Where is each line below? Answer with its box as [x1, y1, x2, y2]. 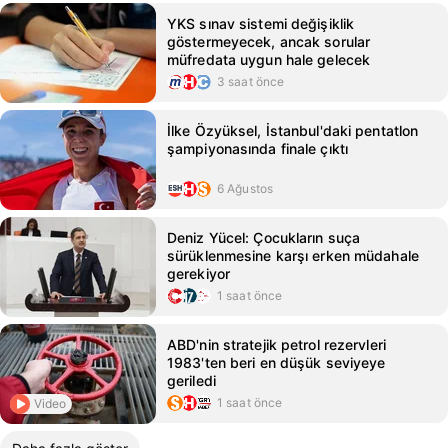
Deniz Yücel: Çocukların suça [167, 229, 361, 246]
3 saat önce [217, 74, 285, 89]
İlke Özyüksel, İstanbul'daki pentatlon [167, 122, 419, 139]
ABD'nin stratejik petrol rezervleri [167, 336, 386, 353]
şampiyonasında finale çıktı [167, 140, 349, 157]
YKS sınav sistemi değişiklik [167, 15, 355, 32]
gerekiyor [167, 265, 230, 282]
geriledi [167, 372, 216, 389]
